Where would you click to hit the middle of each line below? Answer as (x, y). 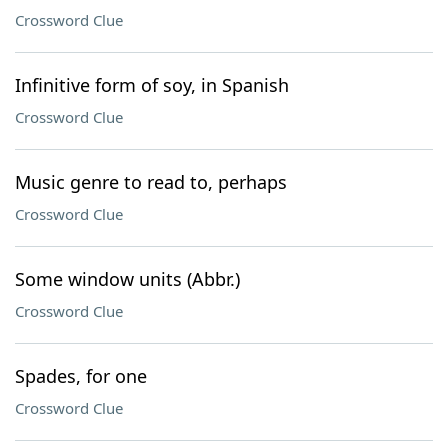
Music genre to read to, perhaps (151, 182)
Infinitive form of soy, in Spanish (152, 85)
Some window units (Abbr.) (127, 279)
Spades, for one (81, 376)
